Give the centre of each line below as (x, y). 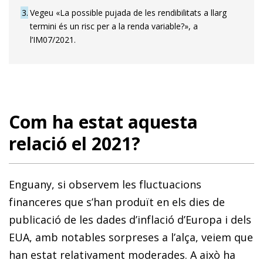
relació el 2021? (75, 144)
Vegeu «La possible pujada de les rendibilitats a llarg (128, 13)
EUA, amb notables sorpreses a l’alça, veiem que (131, 237)
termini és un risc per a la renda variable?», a (114, 26)
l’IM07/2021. (53, 40)
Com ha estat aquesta (103, 122)
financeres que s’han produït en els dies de (117, 202)
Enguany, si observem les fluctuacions (105, 185)
